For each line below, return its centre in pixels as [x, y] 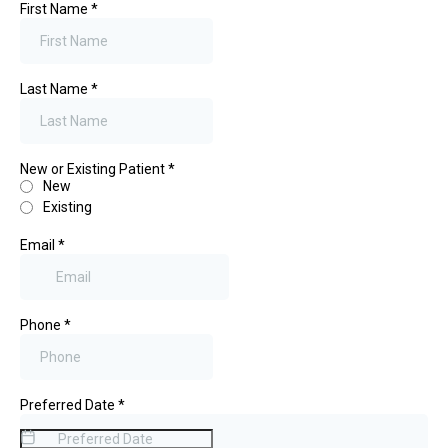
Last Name [55, 89]
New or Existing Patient [94, 169]
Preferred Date [69, 405]
